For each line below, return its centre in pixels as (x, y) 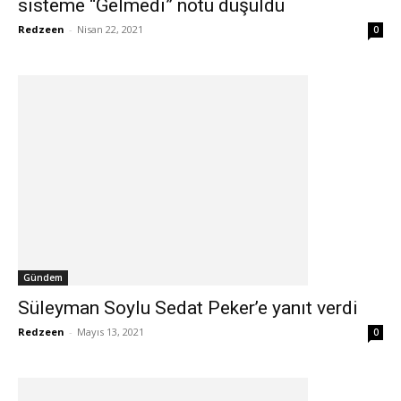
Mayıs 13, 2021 (111, 332)
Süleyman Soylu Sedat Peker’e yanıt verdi (188, 308)
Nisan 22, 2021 (110, 30)
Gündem (43, 278)
